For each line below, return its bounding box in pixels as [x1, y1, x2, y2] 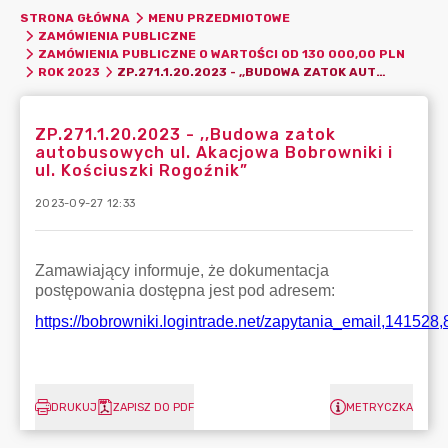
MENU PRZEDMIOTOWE [147, 11, 290, 25]
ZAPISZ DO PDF [113, 400, 194, 414]
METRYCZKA [346, 400, 413, 414]
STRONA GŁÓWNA [20, 11, 130, 25]
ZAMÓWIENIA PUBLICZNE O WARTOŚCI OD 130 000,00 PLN [37, 47, 405, 61]
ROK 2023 [37, 65, 100, 79]
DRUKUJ [51, 400, 97, 414]
